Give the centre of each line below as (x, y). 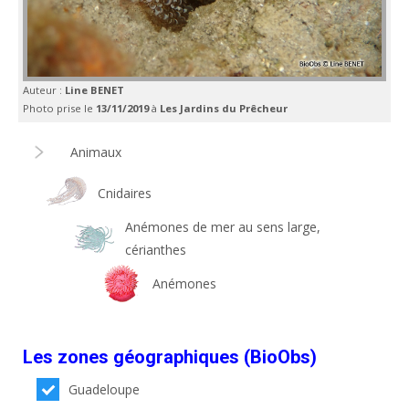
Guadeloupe (105, 389)
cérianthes (156, 250)
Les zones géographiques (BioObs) (170, 357)
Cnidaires (125, 193)
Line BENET (94, 90)
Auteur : (44, 90)
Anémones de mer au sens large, (223, 227)
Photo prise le (59, 108)
